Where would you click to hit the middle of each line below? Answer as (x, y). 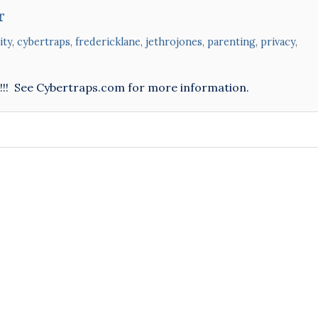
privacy (278, 42)
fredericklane (108, 42)
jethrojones (174, 42)
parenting (231, 42)
